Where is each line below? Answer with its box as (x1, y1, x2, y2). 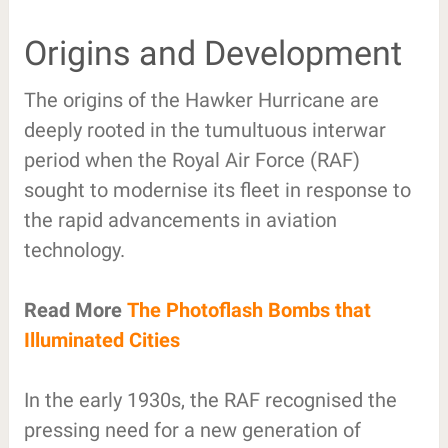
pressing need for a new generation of (23, 417, 361, 442)
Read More (23, 297, 127, 322)
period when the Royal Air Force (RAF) (23, 147, 360, 172)
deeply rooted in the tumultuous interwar (23, 117, 386, 142)
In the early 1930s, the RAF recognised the (23, 387, 397, 412)
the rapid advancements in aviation (23, 207, 337, 232)
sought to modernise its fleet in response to (23, 177, 411, 202)
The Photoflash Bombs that (126, 297, 371, 322)
